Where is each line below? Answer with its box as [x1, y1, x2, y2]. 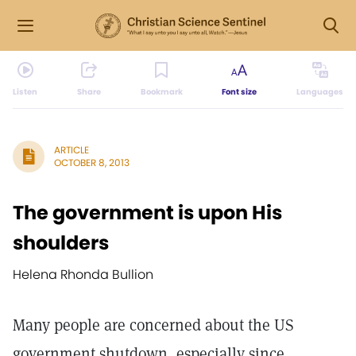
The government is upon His [13, 199, 282, 226]
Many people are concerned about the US [13, 315, 294, 335]
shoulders [13, 230, 109, 256]
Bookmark [140, 86, 183, 98]
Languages [296, 86, 343, 98]
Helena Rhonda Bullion [13, 265, 153, 284]
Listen [13, 86, 37, 98]
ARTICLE [54, 143, 89, 157]
